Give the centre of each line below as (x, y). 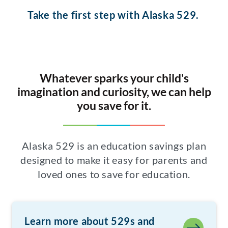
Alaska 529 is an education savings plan (114, 146)
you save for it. (114, 106)
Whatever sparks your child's (114, 78)
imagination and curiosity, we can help (114, 92)
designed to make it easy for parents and (114, 160)
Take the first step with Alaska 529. (113, 15)
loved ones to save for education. (114, 174)
